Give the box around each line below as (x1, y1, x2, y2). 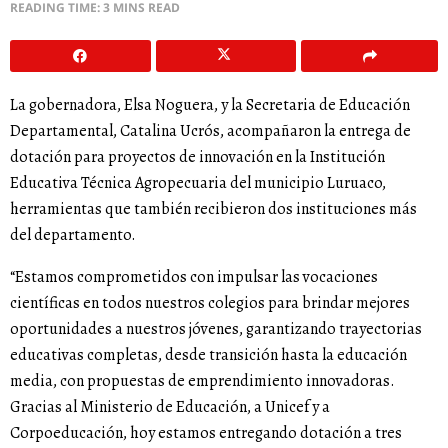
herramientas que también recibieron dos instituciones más (10, 197, 417, 220)
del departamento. (10, 223, 136, 246)
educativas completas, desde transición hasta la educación (10, 343, 407, 366)
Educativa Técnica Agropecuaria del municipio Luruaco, (10, 171, 386, 194)
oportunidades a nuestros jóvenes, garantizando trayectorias (10, 317, 422, 340)
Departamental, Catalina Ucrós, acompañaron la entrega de (10, 119, 411, 142)
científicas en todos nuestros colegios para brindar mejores (10, 291, 410, 314)
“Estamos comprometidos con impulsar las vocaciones (10, 265, 378, 288)
